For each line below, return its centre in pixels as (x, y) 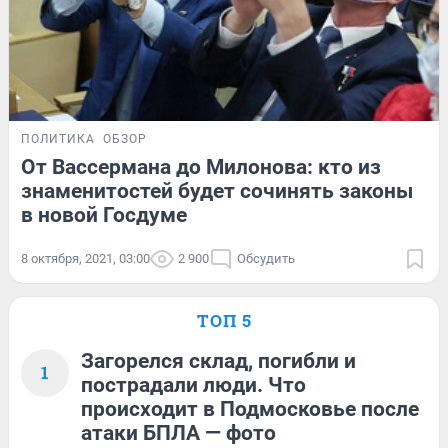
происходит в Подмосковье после (250, 409)
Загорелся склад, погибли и (218, 361)
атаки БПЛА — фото (178, 433)
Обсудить (266, 259)
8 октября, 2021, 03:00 (85, 259)
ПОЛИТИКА (58, 139)
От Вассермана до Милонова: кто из (201, 167)
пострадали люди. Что (193, 385)
